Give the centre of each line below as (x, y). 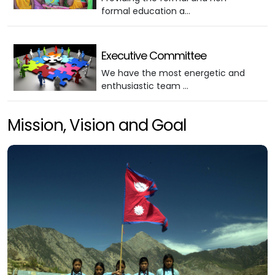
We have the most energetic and (173, 73)
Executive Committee (153, 55)
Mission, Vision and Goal (97, 125)
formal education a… (145, 11)
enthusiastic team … (145, 86)
